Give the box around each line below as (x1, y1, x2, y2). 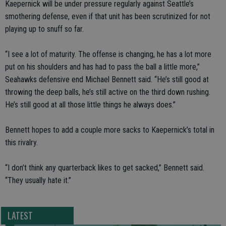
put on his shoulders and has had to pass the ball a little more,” (5, 62, 200, 72)
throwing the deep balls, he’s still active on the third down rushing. (5, 87, 210, 97)
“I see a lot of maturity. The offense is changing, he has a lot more (5, 49, 211, 59)
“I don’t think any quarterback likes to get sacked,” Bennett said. (5, 163, 204, 173)
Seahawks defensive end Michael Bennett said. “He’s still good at (5, 75, 209, 84)
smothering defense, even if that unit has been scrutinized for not (5, 12, 210, 21)
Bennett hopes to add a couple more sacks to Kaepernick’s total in (5, 125, 214, 135)
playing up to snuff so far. (5, 24, 84, 34)
